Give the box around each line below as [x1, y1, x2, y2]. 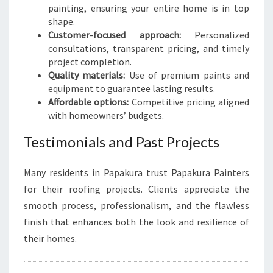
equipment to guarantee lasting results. [48, 82, 215, 94]
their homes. [24, 232, 77, 244]
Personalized [180, 29, 249, 41]
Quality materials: [48, 69, 126, 81]
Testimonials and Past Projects [24, 133, 219, 151]
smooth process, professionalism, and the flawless [24, 199, 249, 211]
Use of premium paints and [125, 69, 250, 81]
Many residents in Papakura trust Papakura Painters [24, 166, 249, 179]
